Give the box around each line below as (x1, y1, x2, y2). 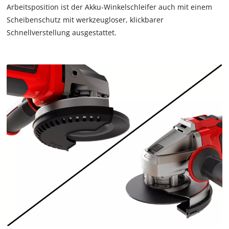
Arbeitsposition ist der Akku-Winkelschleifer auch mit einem (7, 2, 213, 12)
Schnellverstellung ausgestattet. (7, 27, 117, 37)
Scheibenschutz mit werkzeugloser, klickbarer (7, 14, 164, 25)
